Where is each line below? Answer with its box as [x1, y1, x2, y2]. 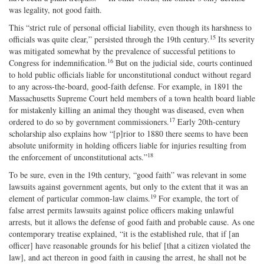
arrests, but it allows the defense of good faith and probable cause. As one [9, 216, 255, 227]
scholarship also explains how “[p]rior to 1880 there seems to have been [9, 127, 248, 139]
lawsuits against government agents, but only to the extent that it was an [9, 180, 248, 192]
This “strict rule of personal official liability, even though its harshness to [9, 21, 252, 33]
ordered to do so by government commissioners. [9, 115, 169, 127]
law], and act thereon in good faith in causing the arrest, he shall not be [9, 251, 246, 263]
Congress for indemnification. [9, 57, 107, 68]
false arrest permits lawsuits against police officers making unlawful [9, 204, 234, 216]
